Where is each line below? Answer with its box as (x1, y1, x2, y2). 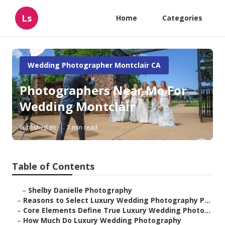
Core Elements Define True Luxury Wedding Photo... (23, 205, 210, 215)
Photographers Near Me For (20, 82, 187, 99)
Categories (162, 13, 202, 23)
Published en (20, 123, 56, 132)
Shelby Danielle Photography (28, 185, 132, 195)
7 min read (67, 123, 97, 132)
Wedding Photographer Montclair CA (28, 60, 161, 70)
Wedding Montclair (20, 98, 135, 115)
